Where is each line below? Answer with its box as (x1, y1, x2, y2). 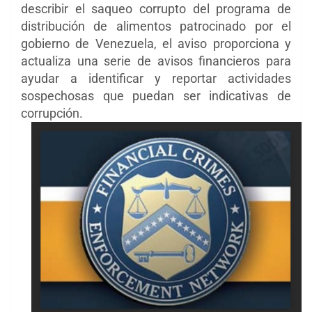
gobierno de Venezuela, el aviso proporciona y (21, 36, 291, 52)
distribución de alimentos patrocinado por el (21, 19, 291, 34)
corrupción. (21, 106, 83, 121)
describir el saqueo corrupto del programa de (21, 1, 291, 17)
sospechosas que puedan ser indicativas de (21, 88, 291, 104)
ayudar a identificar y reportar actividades (21, 71, 291, 86)
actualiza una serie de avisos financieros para (21, 54, 291, 69)
